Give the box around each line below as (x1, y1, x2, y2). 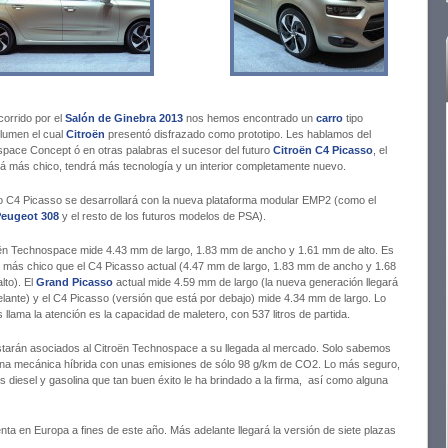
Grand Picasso (36, 276, 113, 288)
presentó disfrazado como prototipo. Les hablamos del (108, 128, 371, 140)
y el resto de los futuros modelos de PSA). (62, 210, 266, 222)
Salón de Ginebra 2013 (65, 112, 183, 124)
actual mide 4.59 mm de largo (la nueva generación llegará (116, 276, 398, 288)
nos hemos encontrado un (186, 112, 316, 124)
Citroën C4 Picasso (273, 144, 373, 156)
